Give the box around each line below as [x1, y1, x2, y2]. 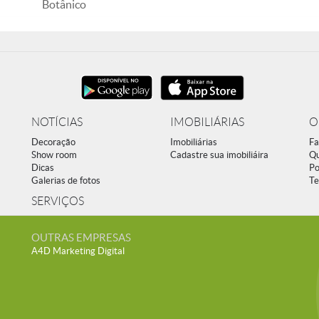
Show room [31, 150, 77, 160]
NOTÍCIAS [31, 116, 83, 128]
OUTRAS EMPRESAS [31, 231, 131, 244]
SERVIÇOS [31, 195, 84, 207]
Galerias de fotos [31, 175, 100, 186]
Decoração [31, 137, 75, 147]
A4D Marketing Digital [31, 246, 125, 256]
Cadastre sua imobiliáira [170, 150, 268, 160]
